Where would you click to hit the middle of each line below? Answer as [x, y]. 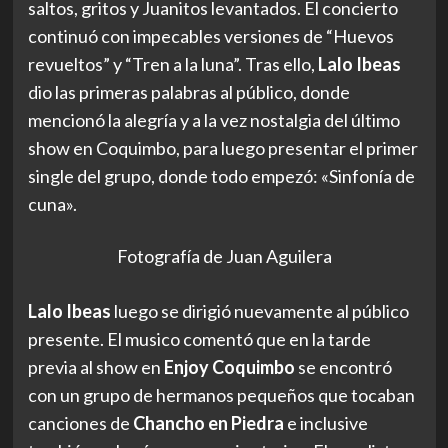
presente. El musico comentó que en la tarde [199, 339]
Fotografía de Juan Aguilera [224, 256]
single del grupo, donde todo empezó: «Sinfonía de [221, 175]
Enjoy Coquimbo [229, 367]
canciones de [78, 423]
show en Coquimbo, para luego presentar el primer [222, 147]
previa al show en [95, 367]
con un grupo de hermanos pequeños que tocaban [221, 395]
